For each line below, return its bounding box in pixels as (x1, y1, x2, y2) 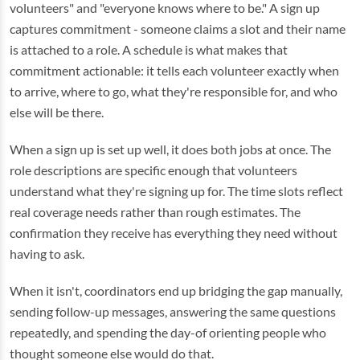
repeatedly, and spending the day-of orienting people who (10, 325, 326, 340)
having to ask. (10, 246, 84, 261)
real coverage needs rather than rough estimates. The (10, 204, 301, 219)
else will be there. (10, 104, 104, 120)
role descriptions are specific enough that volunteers (10, 162, 297, 178)
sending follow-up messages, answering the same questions (10, 304, 336, 319)
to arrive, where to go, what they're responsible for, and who (10, 84, 337, 99)
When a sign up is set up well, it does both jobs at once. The (10, 141, 331, 157)
